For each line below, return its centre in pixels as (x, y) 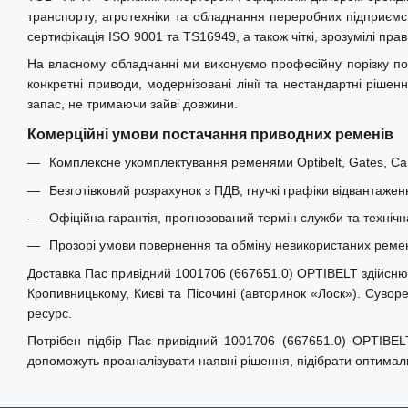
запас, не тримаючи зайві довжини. (133, 104)
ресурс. (50, 313)
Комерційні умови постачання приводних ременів (210, 135)
